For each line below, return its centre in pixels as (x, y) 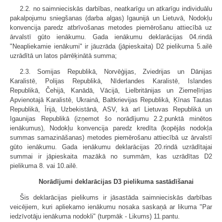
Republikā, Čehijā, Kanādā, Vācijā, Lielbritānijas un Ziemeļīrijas (111, 90)
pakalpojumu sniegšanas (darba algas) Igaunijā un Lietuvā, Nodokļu (111, 18)
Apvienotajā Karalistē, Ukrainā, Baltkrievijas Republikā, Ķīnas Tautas (111, 100)
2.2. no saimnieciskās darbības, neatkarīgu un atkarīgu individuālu (116, 9)
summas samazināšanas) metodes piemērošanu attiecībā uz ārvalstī (111, 138)
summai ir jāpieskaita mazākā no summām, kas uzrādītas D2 (111, 156)
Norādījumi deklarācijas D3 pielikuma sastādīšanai (116, 182)
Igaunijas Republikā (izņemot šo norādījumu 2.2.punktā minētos (111, 119)
